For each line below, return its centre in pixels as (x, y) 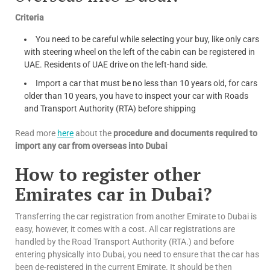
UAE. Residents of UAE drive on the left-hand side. (116, 65)
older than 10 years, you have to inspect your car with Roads (136, 96)
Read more (36, 133)
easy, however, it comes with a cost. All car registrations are (125, 229)
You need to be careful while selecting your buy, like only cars (147, 39)
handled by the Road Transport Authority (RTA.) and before (124, 242)
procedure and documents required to (185, 133)
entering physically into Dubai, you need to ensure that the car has (137, 255)
